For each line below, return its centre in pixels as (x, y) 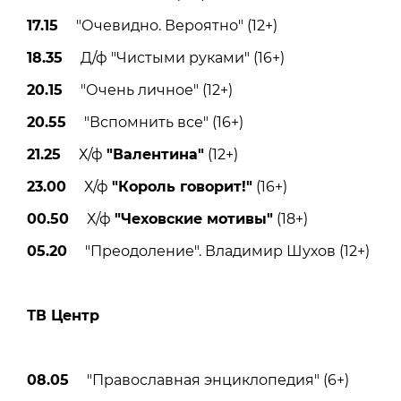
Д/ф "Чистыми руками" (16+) (174, 58)
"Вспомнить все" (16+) (155, 123)
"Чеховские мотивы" (194, 219)
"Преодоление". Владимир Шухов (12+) (218, 252)
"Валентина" (155, 155)
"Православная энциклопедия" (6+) (209, 380)
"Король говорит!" (182, 187)
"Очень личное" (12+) (148, 90)
